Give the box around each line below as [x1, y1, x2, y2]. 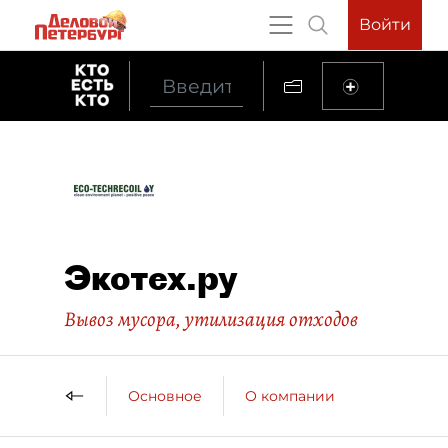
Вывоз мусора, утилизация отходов [64, 305, 358, 333]
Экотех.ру [64, 256, 238, 299]
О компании [245, 386, 335, 405]
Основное [128, 386, 202, 405]
